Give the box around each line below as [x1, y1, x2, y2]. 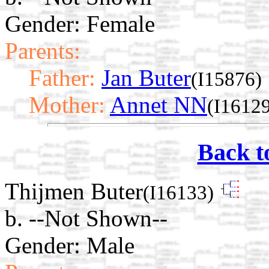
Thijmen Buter [5, 178, 143, 204]
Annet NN [110, 92, 207, 118]
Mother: [29, 92, 105, 118]
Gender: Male [5, 232, 134, 258]
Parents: [5, 38, 80, 64]
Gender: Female [5, 11, 155, 37]
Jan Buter [101, 65, 191, 91]
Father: [29, 65, 95, 91]
